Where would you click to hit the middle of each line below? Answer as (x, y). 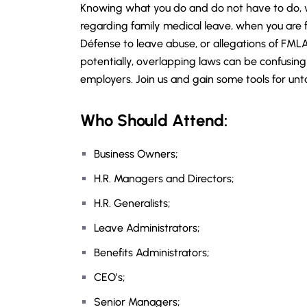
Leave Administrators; (147, 228)
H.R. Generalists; (132, 203)
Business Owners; (136, 154)
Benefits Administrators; (152, 253)
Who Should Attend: (154, 120)
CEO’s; (110, 277)
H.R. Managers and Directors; (164, 179)
